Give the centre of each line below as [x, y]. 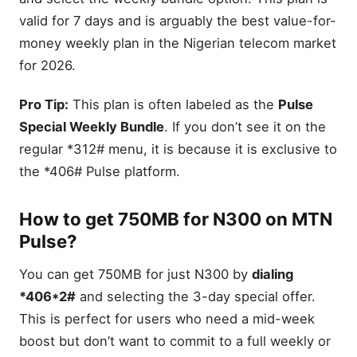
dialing [273, 274]
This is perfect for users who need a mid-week [167, 318]
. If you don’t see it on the [245, 127]
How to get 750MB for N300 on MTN [176, 218]
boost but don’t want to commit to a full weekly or [175, 341]
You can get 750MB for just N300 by [135, 274]
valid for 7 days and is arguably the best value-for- [178, 20]
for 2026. [47, 65]
